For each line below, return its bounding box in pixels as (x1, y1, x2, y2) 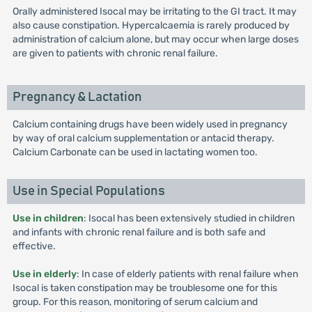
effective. (12, 240, 56, 252)
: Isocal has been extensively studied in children (83, 212, 295, 224)
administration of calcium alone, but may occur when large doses (12, 33, 299, 45)
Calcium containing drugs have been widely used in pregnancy (12, 118, 288, 130)
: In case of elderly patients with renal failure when (76, 268, 298, 280)
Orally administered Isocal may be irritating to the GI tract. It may (12, 6, 297, 17)
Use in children (12, 212, 84, 224)
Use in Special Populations (12, 185, 165, 198)
